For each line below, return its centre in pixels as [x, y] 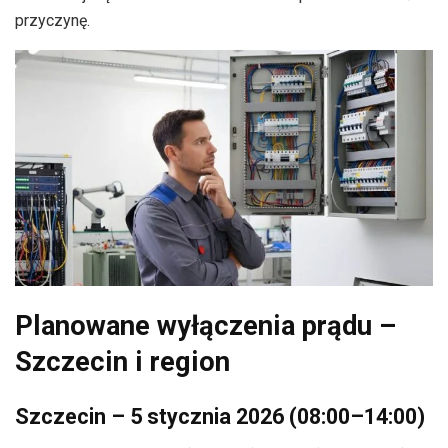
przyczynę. [52, 21]
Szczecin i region [122, 362]
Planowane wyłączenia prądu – [205, 326]
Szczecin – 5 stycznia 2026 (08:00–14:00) [220, 416]
